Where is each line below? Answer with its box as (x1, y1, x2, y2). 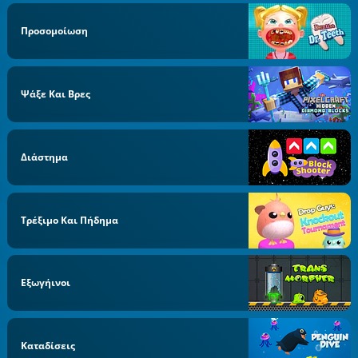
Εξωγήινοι (21, 276, 71, 290)
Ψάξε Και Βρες (21, 87, 91, 101)
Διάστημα (21, 149, 69, 164)
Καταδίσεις (21, 339, 76, 352)
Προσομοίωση (21, 24, 89, 38)
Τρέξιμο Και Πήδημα (21, 213, 119, 227)
